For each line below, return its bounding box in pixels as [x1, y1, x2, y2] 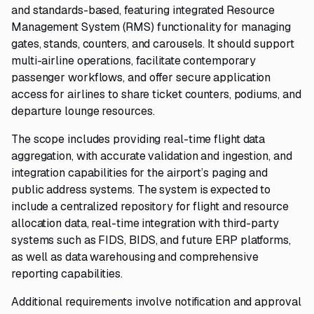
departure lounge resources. [11, 104, 155, 118]
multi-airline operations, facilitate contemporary [11, 53, 257, 68]
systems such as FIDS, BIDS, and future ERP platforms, [11, 233, 291, 247]
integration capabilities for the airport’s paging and [11, 165, 268, 180]
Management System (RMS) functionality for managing [11, 20, 292, 34]
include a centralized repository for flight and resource [11, 199, 289, 214]
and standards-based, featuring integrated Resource [11, 3, 275, 18]
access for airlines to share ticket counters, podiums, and [11, 87, 301, 102]
